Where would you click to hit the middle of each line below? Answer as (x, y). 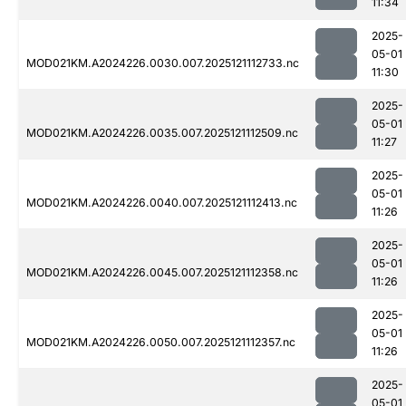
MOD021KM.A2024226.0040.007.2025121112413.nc (162, 203)
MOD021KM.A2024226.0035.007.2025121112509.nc (162, 133)
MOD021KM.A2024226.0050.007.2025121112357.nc (161, 343)
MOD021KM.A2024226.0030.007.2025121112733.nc (163, 63)
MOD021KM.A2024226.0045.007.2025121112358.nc (162, 273)
